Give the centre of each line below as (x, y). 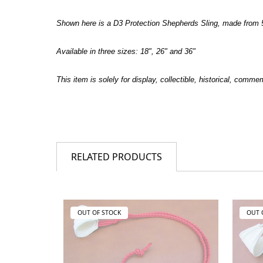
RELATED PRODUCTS (117, 157)
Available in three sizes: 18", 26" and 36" (126, 52)
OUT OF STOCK (99, 213)
